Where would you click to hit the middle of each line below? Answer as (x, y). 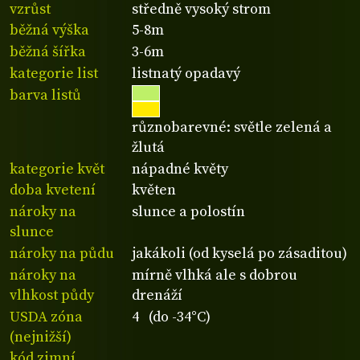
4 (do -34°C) (172, 317)
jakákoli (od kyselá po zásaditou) (240, 254)
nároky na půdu (62, 254)
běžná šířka (48, 52)
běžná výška (49, 31)
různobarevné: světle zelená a (232, 127)
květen (154, 190)
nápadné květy (180, 169)
